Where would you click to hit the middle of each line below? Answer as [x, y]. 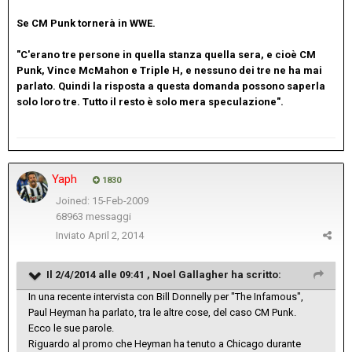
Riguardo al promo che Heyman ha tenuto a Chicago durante [165, 343]
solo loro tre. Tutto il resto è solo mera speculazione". [150, 101]
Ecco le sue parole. [71, 328]
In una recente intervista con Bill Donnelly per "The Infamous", [166, 296]
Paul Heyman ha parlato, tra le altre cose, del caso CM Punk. [162, 312]
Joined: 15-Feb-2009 [102, 200]
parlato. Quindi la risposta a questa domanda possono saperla [171, 86]
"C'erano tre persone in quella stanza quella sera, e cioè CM [166, 54]
